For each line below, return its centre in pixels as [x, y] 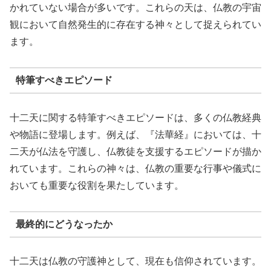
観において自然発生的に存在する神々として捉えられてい [135, 24]
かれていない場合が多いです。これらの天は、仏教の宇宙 [135, 7]
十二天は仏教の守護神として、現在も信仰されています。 [135, 261]
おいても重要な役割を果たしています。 [97, 185]
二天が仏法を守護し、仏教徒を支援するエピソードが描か [135, 151]
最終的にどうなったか [64, 224]
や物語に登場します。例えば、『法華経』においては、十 [135, 134]
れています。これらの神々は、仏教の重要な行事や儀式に [135, 168]
